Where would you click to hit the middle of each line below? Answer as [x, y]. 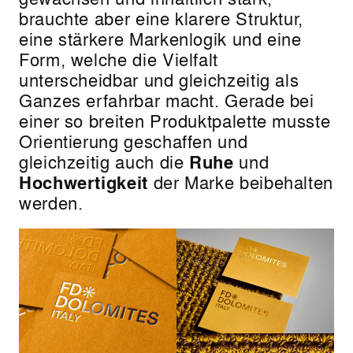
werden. [51, 202]
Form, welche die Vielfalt [119, 59]
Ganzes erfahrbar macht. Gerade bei [167, 100]
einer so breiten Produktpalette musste [175, 120]
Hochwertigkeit [84, 182]
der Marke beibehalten [241, 182]
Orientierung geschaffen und [134, 141]
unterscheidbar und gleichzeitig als [159, 79]
